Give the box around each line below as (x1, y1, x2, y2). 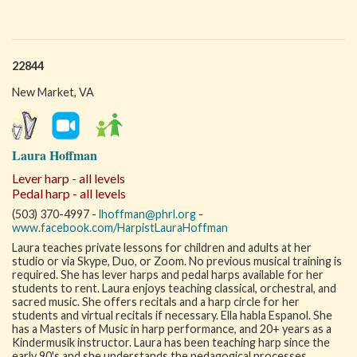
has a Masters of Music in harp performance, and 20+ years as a (12, 322, 331, 335)
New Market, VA (12, 85, 94, 99)
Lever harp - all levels (12, 171, 125, 186)
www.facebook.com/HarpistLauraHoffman (12, 221, 228, 234)
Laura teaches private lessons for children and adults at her (12, 241, 312, 254)
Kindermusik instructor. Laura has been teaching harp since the (12, 335, 330, 349)
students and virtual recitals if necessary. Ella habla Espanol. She (12, 308, 332, 322)
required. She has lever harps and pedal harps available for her (12, 268, 324, 281)
